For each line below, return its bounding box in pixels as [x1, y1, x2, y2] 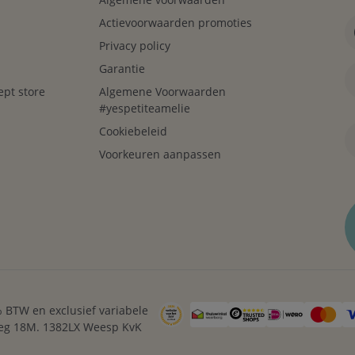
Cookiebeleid [98, 124, 167, 139]
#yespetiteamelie [98, 101, 190, 116]
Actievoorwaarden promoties [98, 15, 252, 30]
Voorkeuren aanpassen [98, 147, 221, 162]
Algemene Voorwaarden [98, 84, 226, 99]
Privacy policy [98, 38, 170, 53]
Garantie [98, 61, 145, 76]
